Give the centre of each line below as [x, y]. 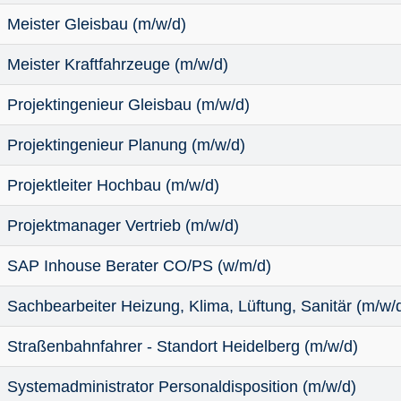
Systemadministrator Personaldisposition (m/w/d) [182, 387]
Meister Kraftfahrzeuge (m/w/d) [118, 64]
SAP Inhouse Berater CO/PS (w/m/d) [139, 266]
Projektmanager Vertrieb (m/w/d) [123, 226]
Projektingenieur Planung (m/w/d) [126, 145]
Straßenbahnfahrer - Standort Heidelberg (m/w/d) [183, 346]
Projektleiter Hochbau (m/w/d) [113, 185]
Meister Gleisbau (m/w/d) [97, 24]
